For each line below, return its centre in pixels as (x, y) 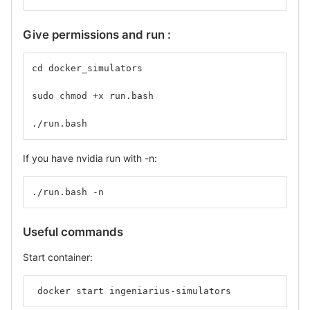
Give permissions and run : (97, 34)
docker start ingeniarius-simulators (131, 291)
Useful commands (73, 231)
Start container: (58, 257)
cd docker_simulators (87, 68)
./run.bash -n (68, 192)
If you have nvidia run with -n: (90, 158)
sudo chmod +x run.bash (93, 95)
